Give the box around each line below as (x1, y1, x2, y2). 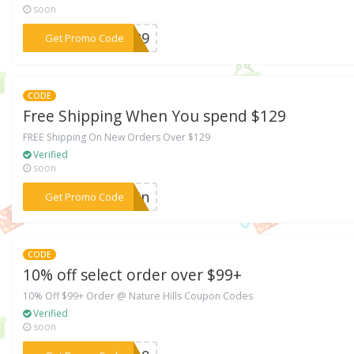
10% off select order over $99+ (23, 264, 243, 285)
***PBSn (91, 187, 150, 207)
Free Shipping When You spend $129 (23, 106, 287, 127)
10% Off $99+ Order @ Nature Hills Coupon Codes (23, 288, 254, 303)
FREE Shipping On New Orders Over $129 (23, 130, 211, 145)
